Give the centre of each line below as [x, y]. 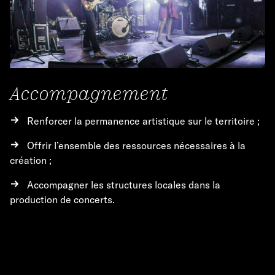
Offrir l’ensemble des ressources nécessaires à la [136, 145]
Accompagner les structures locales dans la [124, 184]
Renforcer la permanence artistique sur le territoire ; [143, 121]
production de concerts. [62, 199]
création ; [31, 160]
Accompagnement [89, 93]
